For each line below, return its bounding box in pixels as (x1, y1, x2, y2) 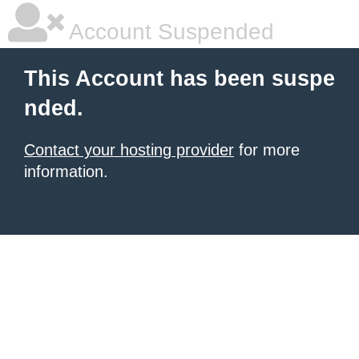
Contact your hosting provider (24, 141, 234, 159)
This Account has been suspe (24, 67, 335, 91)
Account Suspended (64, 19, 274, 44)
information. (24, 163, 108, 180)
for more (234, 141, 300, 159)
